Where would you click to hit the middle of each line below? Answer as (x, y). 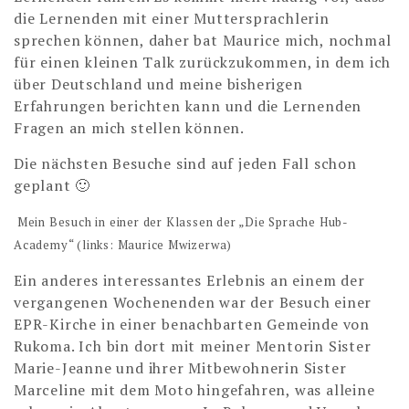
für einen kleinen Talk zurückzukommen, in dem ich (203, 63)
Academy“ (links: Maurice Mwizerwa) (123, 245)
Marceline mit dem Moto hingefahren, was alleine (194, 390)
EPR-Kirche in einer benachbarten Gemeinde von (192, 325)
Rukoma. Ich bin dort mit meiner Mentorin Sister (193, 346)
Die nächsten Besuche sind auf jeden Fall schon (185, 164)
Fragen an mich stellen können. (130, 128)
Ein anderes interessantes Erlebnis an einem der (189, 281)
